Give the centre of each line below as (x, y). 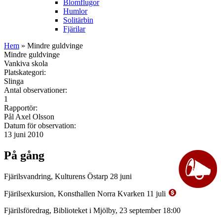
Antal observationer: (37, 90)
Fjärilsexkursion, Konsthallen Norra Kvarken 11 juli (86, 193)
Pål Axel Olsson (29, 116)
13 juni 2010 (24, 134)
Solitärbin (78, 20)
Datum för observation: (41, 125)
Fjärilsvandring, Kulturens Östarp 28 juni (68, 176)
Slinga (14, 81)
